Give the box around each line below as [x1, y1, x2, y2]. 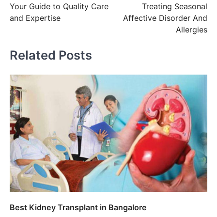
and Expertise [10, 13, 61, 23]
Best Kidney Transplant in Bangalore [10, 202, 147, 212]
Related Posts [10, 47, 92, 62]
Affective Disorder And [123, 13, 207, 23]
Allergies [176, 25, 207, 35]
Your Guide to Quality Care [10, 1, 108, 12]
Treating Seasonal [142, 1, 207, 12]
